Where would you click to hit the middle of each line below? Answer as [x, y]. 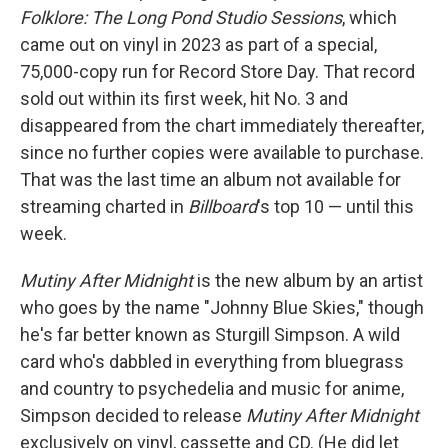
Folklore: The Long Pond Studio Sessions [181, 17]
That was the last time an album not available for [210, 179]
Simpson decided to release [133, 415]
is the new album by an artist [308, 280]
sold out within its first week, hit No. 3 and [184, 98]
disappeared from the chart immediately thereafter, [222, 125]
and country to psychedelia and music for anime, [212, 388]
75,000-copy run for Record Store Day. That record [217, 71]
